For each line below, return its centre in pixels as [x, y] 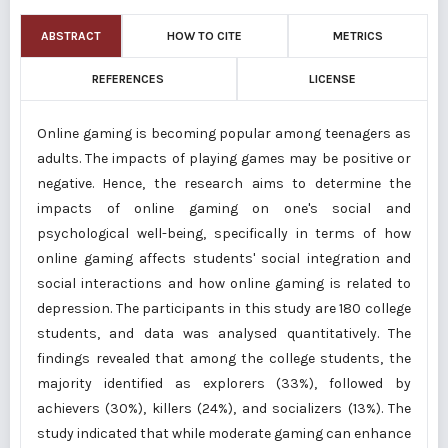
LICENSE [332, 79]
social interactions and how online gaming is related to [224, 283]
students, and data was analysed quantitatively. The [224, 333]
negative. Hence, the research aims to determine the [224, 183]
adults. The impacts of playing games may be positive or [224, 158]
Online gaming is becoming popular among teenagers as [224, 133]
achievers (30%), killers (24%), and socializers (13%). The [224, 408]
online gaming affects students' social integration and [224, 258]
